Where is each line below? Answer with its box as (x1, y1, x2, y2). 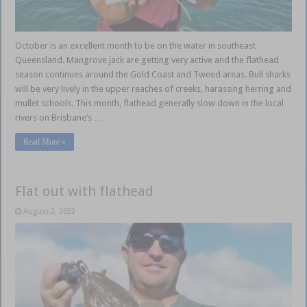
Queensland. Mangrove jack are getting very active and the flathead (15, 54, 280, 65)
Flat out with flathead (15, 182, 154, 199)
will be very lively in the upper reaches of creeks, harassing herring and (15, 83, 292, 94)
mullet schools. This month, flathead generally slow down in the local (15, 97, 284, 108)
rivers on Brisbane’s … (15, 112, 103, 123)
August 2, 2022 (23, 206, 76, 216)
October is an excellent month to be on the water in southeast (15, 40, 256, 51)
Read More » (23, 136, 66, 147)
